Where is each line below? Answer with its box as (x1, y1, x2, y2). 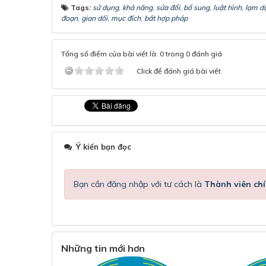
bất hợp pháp (144, 14, 188, 23)
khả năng (122, 3, 153, 12)
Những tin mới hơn (61, 242, 145, 255)
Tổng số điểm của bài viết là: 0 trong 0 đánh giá (61, 49, 222, 59)
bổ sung (183, 3, 210, 12)
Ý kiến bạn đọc (74, 142, 131, 152)
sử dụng (93, 3, 119, 12)
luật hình (213, 3, 242, 12)
